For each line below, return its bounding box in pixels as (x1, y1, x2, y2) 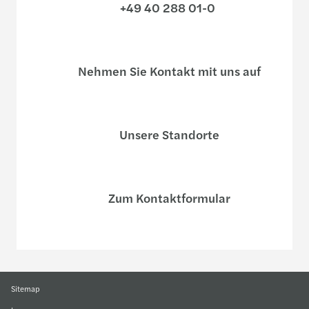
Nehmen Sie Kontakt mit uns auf (74, 62, 261, 79)
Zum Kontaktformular (105, 189, 230, 206)
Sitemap (11, 283, 40, 294)
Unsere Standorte (116, 126, 219, 143)
